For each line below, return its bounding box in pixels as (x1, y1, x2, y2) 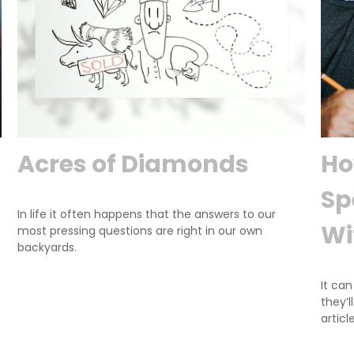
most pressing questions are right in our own (17, 222, 263, 239)
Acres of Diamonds (17, 147, 250, 181)
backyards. (17, 239, 77, 255)
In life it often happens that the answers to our (17, 205, 277, 222)
